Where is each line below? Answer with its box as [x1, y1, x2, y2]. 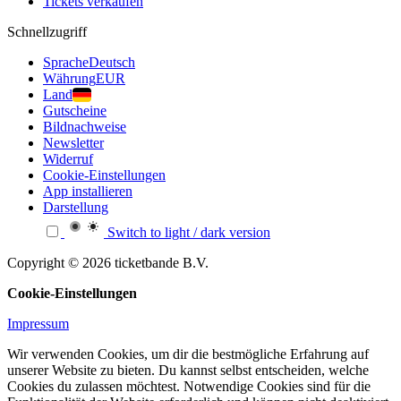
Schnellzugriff [7, 24, 87, 40]
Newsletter [43, 135, 104, 151]
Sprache [43, 55, 89, 71]
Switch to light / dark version [107, 225, 270, 241]
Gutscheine [43, 103, 107, 119]
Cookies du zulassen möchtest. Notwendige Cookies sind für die [7, 379, 371, 395]
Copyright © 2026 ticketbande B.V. [7, 255, 209, 271]
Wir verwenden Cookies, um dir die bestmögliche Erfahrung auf [7, 346, 369, 363]
